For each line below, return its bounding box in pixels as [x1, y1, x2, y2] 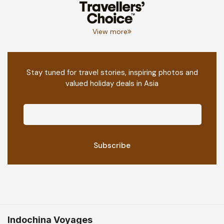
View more [92, 26, 127, 36]
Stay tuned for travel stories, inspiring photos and [26, 67, 198, 77]
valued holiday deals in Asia [65, 78, 158, 88]
